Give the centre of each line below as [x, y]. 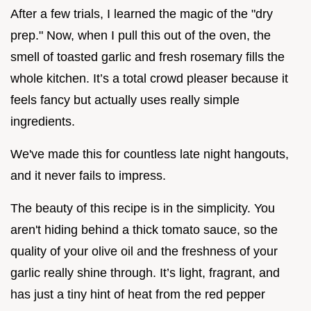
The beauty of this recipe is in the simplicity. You [143, 208]
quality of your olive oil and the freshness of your [144, 251]
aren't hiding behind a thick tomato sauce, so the [144, 229]
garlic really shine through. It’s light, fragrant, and [145, 272]
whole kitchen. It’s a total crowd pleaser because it [149, 78]
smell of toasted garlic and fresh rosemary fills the [148, 57]
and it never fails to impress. [88, 175]
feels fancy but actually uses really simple [125, 100]
